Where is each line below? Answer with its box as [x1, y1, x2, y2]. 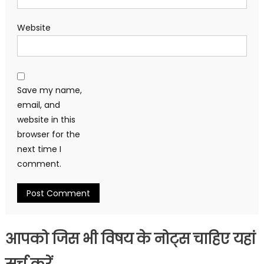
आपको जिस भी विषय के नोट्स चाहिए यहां [5, 229, 256, 249]
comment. [16, 158, 61, 170]
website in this [16, 114, 75, 126]
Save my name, [16, 84, 82, 97]
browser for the [16, 128, 80, 141]
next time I [16, 143, 61, 156]
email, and [16, 99, 60, 111]
